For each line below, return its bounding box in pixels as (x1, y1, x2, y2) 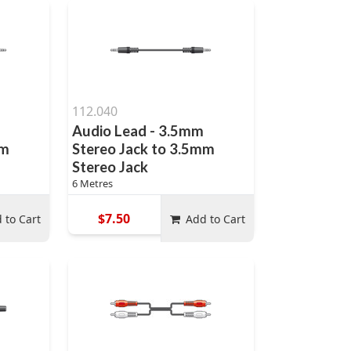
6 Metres (71, 176, 113, 190)
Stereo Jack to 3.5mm (71, 140, 215, 157)
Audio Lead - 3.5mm (71, 122, 204, 139)
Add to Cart (186, 211, 246, 226)
